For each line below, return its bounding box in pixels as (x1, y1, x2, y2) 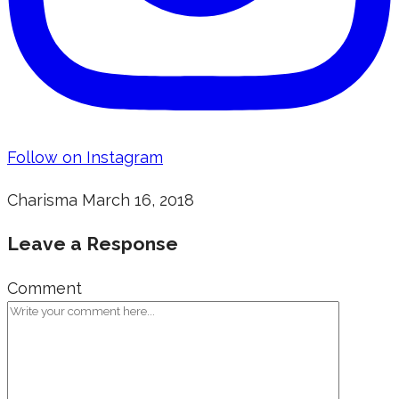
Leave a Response (7, 232, 178, 255)
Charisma (7, 190, 77, 209)
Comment (7, 278, 82, 297)
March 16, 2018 (82, 190, 194, 209)
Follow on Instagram (7, 147, 163, 167)
